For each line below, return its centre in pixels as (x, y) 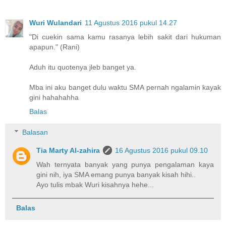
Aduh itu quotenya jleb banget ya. (83, 67)
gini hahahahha (54, 97)
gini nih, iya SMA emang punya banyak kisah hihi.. (116, 175)
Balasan (35, 132)
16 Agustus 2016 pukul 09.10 (162, 151)
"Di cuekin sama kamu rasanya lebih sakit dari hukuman (125, 37)
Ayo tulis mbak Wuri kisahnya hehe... (95, 185)
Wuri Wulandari (55, 22)
